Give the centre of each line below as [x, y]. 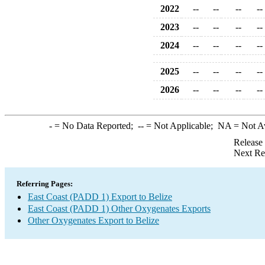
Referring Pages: [45, 184]
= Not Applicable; [180, 126]
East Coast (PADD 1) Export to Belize [100, 197]
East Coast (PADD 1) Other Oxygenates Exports [119, 209]
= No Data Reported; [95, 126]
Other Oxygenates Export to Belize [93, 220]
